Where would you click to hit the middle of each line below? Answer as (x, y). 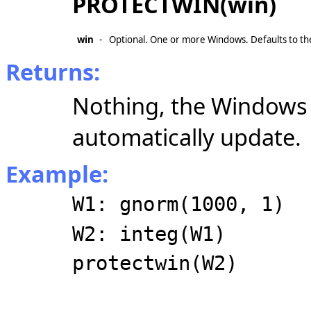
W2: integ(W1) (149, 234)
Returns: (53, 72)
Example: (57, 174)
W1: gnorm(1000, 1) (178, 204)
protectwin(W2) (155, 263)
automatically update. (187, 137)
